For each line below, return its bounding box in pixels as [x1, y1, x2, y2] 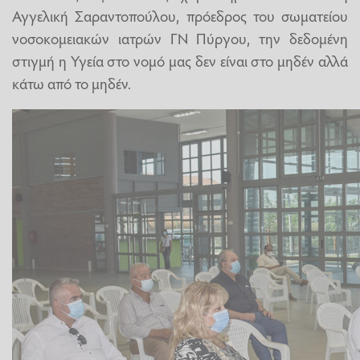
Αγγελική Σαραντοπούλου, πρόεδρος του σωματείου [12, 5, 348, 27]
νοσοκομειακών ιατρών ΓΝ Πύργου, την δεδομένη [12, 27, 348, 49]
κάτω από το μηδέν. [12, 72, 131, 94]
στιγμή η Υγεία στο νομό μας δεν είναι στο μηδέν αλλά [12, 50, 348, 72]
